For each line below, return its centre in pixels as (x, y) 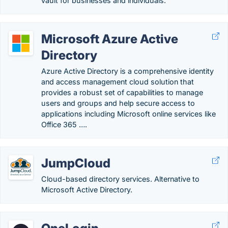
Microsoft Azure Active (110, 39)
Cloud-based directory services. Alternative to (120, 179)
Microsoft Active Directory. (87, 190)
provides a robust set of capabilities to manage (122, 92)
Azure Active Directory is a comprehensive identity (127, 71)
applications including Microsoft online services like (129, 114)
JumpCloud (76, 163)
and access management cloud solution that (118, 82)
